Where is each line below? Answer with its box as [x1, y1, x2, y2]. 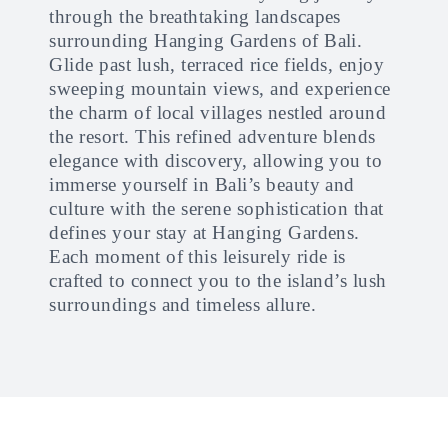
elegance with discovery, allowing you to [49, 150, 383, 171]
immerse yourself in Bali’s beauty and [49, 174, 355, 195]
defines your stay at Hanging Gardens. [49, 222, 360, 243]
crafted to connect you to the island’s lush [49, 270, 387, 291]
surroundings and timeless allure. [49, 294, 317, 315]
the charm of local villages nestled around [49, 102, 387, 123]
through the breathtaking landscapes [49, 6, 341, 27]
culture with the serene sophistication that [49, 198, 384, 219]
